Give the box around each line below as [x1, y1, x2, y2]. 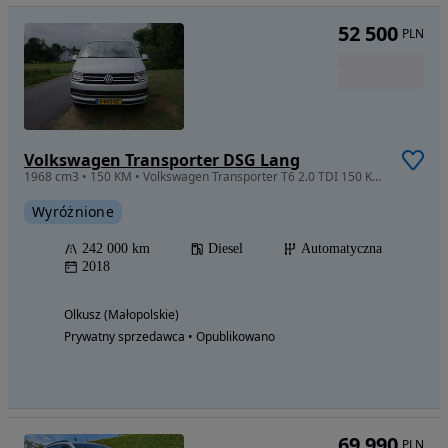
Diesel [208, 240, 243, 256]
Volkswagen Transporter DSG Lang [24, 148, 300, 171]
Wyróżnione [32, 201, 114, 221]
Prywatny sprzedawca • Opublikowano [64, 327, 275, 345]
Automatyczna [301, 240, 382, 256]
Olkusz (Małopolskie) [64, 305, 179, 323]
